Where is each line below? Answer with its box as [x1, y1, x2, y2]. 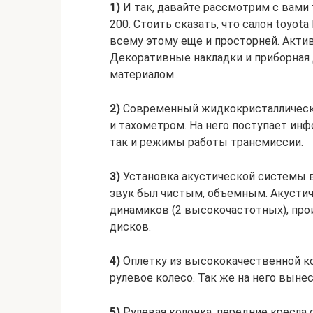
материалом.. [110, 67, 178, 81]
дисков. [110, 219, 151, 233]
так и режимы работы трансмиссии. [110, 135, 303, 149]
